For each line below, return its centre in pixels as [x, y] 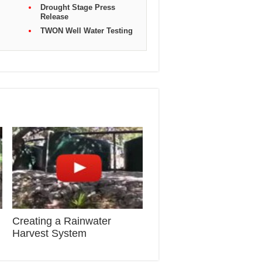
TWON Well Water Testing [87, 31]
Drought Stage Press [78, 7]
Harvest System [49, 233]
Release [54, 17]
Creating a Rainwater [62, 221]
